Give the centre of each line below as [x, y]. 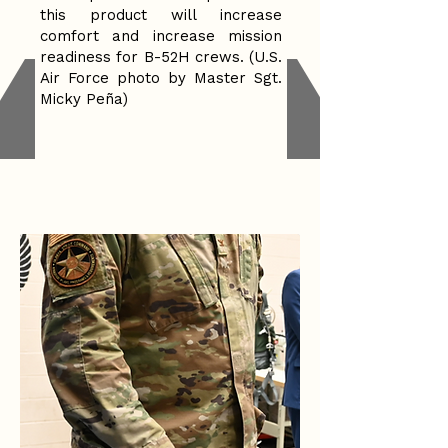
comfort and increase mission [161, 36]
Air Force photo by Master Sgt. [161, 78]
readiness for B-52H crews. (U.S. [161, 57]
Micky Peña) [84, 99]
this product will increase [161, 15]
